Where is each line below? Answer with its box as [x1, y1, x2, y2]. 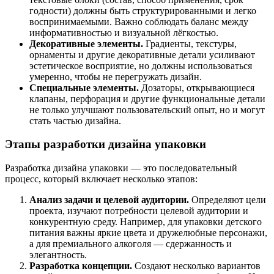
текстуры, [193, 38, 237, 49]
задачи [62, 194, 93, 206]
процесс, [5, 174, 41, 185]
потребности [102, 206, 158, 217]
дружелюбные [155, 228, 217, 239]
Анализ [29, 194, 62, 206]
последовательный [157, 163, 237, 174]
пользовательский [114, 104, 191, 115]
